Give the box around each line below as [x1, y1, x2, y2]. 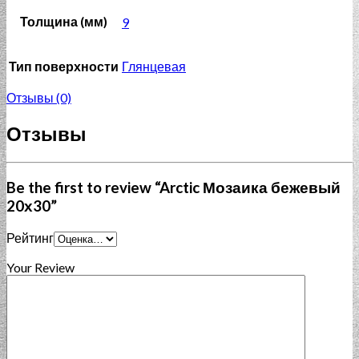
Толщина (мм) [20, 14, 107, 30]
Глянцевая [122, 58, 186, 75]
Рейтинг [6, 230, 54, 246]
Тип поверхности [9, 58, 119, 75]
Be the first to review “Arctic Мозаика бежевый [6, 178, 341, 196]
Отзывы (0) [6, 90, 71, 106]
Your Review [6, 260, 75, 276]
